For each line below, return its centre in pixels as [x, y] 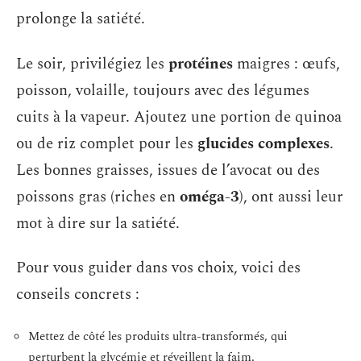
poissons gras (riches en [98, 197]
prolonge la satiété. [81, 19]
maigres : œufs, [286, 64]
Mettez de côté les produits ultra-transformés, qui [158, 336]
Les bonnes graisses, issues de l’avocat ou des [168, 170]
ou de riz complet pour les [107, 143]
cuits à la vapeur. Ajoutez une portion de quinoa [179, 117]
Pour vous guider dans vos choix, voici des [158, 268]
